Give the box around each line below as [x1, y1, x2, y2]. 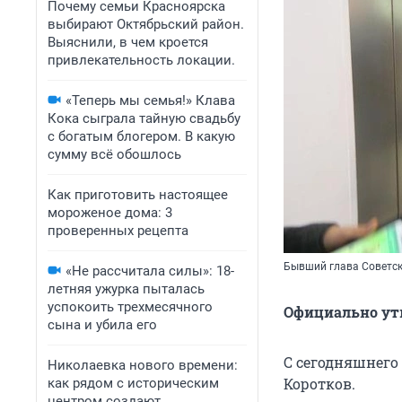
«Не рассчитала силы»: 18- [66, 263, 234, 279]
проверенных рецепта [48, 223, 188, 239]
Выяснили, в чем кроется [48, 34, 208, 50]
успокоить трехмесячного [48, 299, 213, 315]
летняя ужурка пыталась [48, 281, 205, 297]
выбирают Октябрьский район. [48, 16, 244, 32]
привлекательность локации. [48, 52, 235, 68]
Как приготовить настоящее [48, 187, 228, 203]
